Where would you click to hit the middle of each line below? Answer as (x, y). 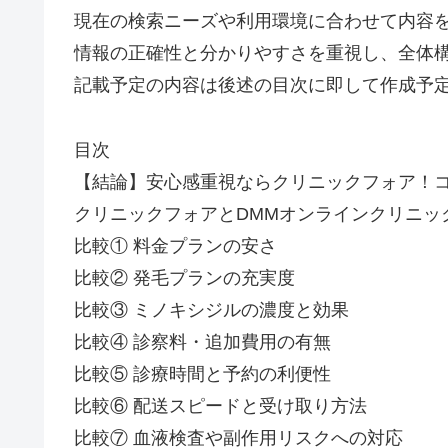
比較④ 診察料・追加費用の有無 (202, 341)
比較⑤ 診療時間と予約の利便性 (202, 373)
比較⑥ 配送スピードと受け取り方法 (220, 405)
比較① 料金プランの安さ (175, 245)
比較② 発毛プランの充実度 (184, 277)
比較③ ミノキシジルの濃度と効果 (211, 309)
